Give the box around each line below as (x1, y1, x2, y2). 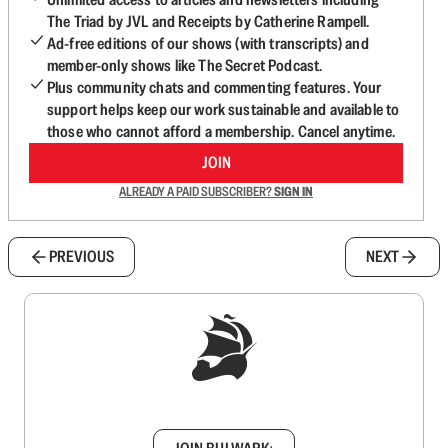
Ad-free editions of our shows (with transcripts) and (47, 32, 369, 54)
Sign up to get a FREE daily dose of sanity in (66, 378, 382, 407)
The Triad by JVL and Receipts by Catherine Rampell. (47, 10, 370, 32)
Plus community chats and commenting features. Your (47, 76, 382, 98)
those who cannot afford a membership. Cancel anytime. (47, 120, 395, 142)
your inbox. (183, 402, 265, 431)
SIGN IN (274, 182, 313, 200)
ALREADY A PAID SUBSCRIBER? (119, 182, 274, 200)
